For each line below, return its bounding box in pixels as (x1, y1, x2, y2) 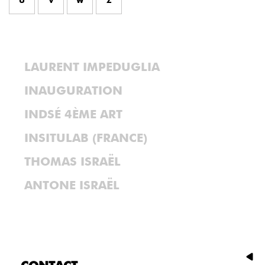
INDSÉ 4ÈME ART (24, 109, 122, 121)
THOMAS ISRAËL (24, 156, 121, 168)
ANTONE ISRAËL (24, 180, 119, 192)
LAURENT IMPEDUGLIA (24, 62, 160, 73)
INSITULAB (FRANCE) (24, 132, 147, 144)
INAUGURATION (24, 85, 122, 97)
